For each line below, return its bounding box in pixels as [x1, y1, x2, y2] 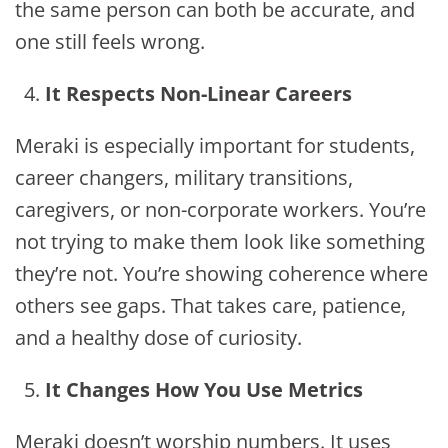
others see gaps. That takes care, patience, [15, 292, 406, 320]
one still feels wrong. [15, 28, 210, 56]
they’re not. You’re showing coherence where [15, 260, 428, 288]
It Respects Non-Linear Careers [45, 80, 352, 108]
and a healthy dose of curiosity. [15, 324, 302, 352]
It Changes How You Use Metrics [45, 376, 363, 404]
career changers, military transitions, [15, 164, 353, 192]
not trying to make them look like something [15, 228, 425, 256]
